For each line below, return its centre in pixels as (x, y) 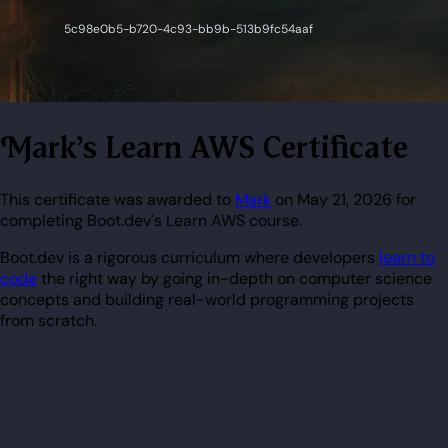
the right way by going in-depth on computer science (234, 278)
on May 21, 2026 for (343, 199)
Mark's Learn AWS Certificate (220, 148)
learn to (407, 257)
